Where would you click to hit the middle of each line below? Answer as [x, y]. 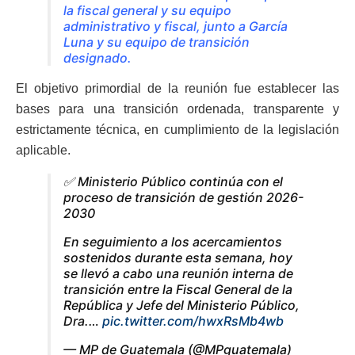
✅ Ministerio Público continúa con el [173, 181]
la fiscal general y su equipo [147, 10]
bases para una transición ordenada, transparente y [177, 109]
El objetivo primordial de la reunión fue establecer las [177, 88]
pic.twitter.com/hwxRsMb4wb [193, 321]
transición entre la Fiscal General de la [178, 289]
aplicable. [43, 150]
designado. [97, 57]
